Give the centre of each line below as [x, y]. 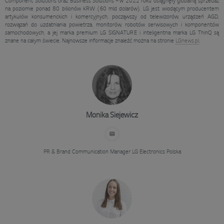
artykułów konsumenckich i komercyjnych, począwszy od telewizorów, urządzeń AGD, [112, 17]
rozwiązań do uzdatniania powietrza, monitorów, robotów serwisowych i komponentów [112, 25]
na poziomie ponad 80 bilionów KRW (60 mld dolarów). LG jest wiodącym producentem [112, 9]
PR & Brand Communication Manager [87, 152]
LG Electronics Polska [155, 152]
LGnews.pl [187, 41]
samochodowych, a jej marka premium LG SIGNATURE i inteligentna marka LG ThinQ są [112, 33]
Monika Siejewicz [112, 116]
